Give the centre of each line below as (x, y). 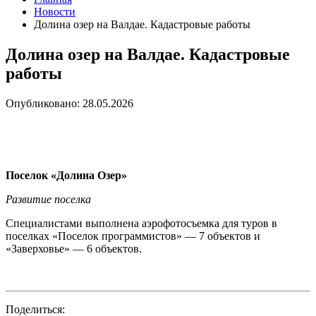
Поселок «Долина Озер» (66, 175)
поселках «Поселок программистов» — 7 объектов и (133, 236)
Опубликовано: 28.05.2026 (69, 103)
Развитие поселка (48, 199)
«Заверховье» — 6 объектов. (74, 248)
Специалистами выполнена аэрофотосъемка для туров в (141, 223)
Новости (55, 12)
